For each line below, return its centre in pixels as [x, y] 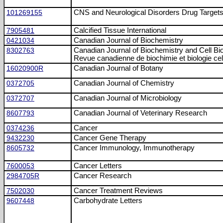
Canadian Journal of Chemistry [124, 83]
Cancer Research [103, 176]
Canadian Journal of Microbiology [128, 98]
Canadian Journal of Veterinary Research [140, 113]
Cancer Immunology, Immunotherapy [134, 148]
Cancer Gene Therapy [110, 138]
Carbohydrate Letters [108, 201]
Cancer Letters [98, 166]
